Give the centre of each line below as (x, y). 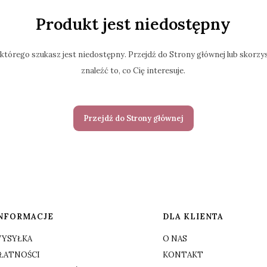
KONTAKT (183, 255)
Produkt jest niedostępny (133, 24)
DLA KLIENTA (193, 217)
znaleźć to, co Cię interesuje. (133, 71)
